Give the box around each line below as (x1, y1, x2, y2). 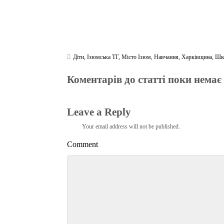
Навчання (154, 53, 179, 61)
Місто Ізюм (121, 53, 151, 61)
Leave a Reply (67, 105, 131, 118)
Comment (67, 139, 98, 148)
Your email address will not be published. (82, 123, 180, 130)
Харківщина (181, 53, 212, 61)
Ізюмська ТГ (87, 53, 119, 61)
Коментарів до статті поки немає (67, 73, 222, 85)
